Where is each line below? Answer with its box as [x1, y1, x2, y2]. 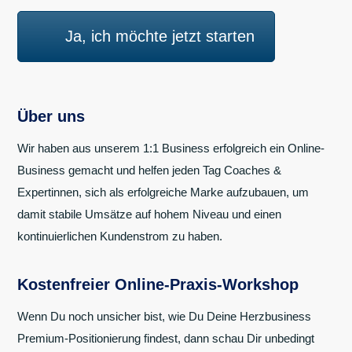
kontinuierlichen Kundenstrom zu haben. [17, 229, 225, 243]
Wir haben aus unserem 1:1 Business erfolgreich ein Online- [17, 141, 324, 155]
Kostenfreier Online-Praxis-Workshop [17, 275, 299, 293]
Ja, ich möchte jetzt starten [65, 27, 255, 45]
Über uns [17, 107, 85, 125]
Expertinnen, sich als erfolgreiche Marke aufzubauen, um [17, 185, 309, 199]
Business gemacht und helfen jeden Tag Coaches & [17, 163, 281, 177]
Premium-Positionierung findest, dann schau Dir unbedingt [17, 331, 314, 345]
